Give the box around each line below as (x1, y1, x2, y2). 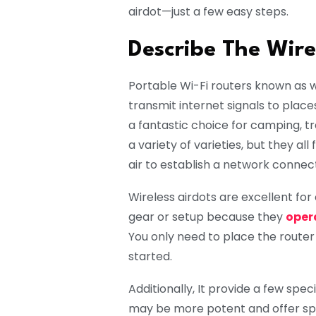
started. (128, 248, 172, 265)
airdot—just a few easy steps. (128, 4, 288, 20)
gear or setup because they (128, 209, 286, 226)
